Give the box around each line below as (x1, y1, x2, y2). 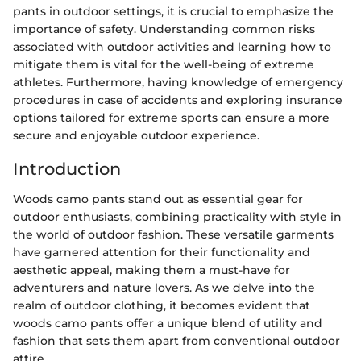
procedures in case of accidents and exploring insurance (13, 92, 342, 107)
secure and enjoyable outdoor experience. (13, 127, 259, 143)
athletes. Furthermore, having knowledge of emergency (13, 74, 343, 89)
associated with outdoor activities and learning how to (13, 39, 331, 54)
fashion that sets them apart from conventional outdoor (13, 334, 340, 348)
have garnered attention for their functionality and (13, 245, 310, 259)
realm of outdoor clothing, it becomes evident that (13, 298, 310, 313)
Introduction (13, 158, 121, 179)
